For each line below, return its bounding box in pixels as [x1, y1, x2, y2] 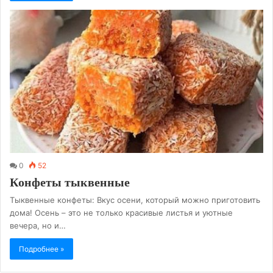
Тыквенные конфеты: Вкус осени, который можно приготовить [10, 194, 260, 205]
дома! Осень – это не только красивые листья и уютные [10, 207, 233, 218]
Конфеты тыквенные [10, 173, 130, 191]
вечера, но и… [10, 220, 66, 230]
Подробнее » [19, 244, 64, 253]
